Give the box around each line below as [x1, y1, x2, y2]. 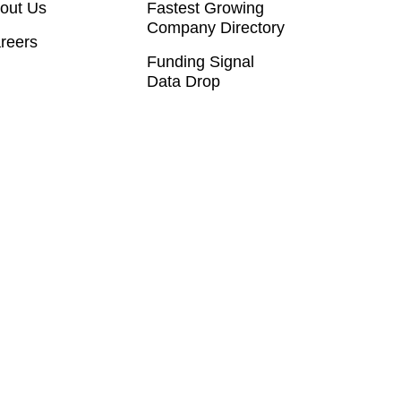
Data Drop [147, 73, 221, 90]
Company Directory [147, 19, 286, 37]
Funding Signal [147, 53, 255, 71]
